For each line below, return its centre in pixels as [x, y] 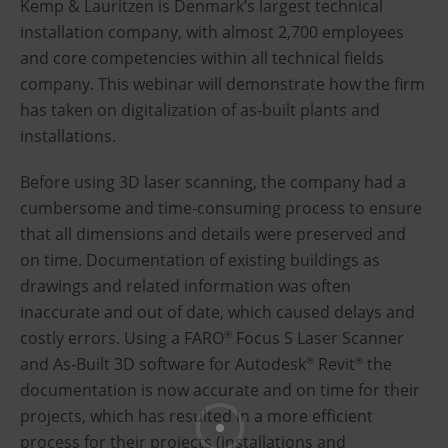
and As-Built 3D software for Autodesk [163, 363]
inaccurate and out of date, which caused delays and [217, 311]
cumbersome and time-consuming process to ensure [221, 207]
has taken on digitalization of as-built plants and [200, 109]
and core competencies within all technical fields [202, 57]
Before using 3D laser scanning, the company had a [213, 181]
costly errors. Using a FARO [122, 337]
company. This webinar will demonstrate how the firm [222, 83]
